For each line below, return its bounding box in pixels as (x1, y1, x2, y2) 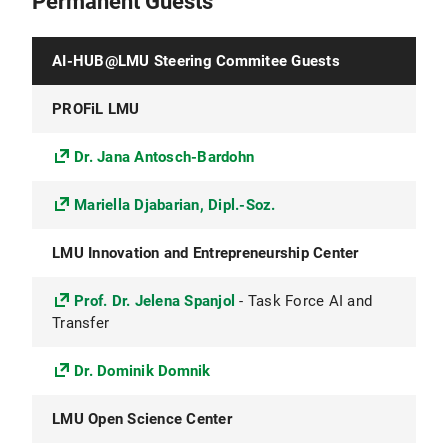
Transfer (52, 314, 109, 332)
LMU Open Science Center (52, 410, 232, 428)
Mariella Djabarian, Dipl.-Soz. (74, 196, 276, 214)
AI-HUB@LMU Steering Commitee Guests (52, 52, 340, 70)
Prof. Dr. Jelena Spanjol (74, 292, 235, 310)
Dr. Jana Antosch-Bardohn (74, 148, 254, 166)
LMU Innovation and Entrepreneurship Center (52, 244, 359, 262)
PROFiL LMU (52, 100, 140, 118)
